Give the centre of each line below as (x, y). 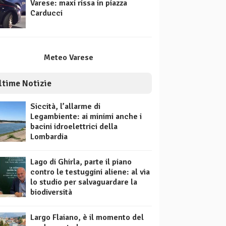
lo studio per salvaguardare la (84, 182)
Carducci (46, 13)
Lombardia (49, 137)
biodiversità (51, 192)
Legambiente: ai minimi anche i (86, 117)
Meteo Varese (69, 58)
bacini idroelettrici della (74, 127)
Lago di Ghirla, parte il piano (81, 162)
